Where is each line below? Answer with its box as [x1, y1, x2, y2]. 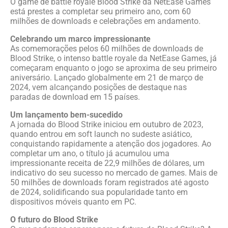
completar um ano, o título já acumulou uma [10, 149, 169, 158]
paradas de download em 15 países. [10, 92, 140, 102]
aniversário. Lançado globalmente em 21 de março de [10, 73, 203, 82]
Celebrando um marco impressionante [10, 34, 151, 44]
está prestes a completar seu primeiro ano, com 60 [10, 7, 191, 16]
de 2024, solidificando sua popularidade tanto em [10, 187, 188, 197]
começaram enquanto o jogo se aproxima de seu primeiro [10, 63, 217, 73]
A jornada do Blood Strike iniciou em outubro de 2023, [10, 120, 203, 129]
